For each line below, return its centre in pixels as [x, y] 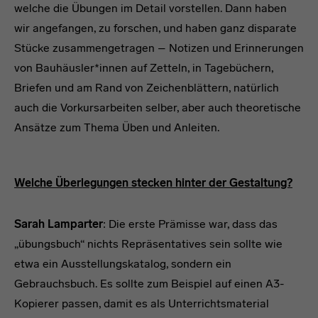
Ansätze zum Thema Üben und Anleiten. [117, 127]
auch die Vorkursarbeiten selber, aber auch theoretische [158, 108]
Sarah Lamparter [59, 224]
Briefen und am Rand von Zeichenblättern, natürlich [147, 88]
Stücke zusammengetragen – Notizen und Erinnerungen [159, 48]
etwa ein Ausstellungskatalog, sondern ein [123, 264]
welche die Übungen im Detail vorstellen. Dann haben [150, 8]
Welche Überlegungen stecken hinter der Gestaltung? [153, 183]
